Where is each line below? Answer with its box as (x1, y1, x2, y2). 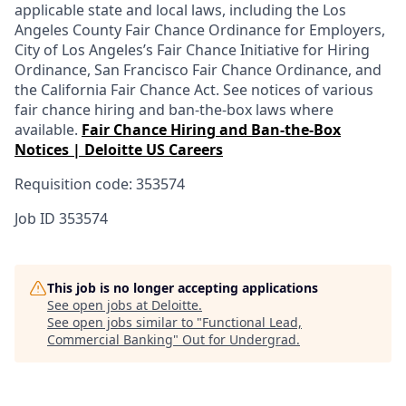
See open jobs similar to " (47, 313, 202, 331)
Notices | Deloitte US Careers (14, 139, 223, 159)
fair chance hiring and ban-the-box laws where (14, 99, 333, 120)
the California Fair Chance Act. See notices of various (14, 79, 373, 100)
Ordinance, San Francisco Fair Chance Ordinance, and (14, 59, 382, 80)
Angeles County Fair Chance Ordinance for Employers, (14, 19, 385, 40)
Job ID (14, 208, 59, 228)
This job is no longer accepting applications (47, 278, 318, 296)
